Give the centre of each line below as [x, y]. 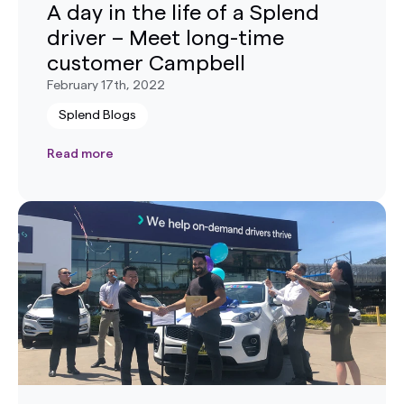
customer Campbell [146, 64]
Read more [80, 154]
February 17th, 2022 [106, 85]
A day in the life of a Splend [183, 13]
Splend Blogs [97, 115]
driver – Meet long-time [165, 38]
